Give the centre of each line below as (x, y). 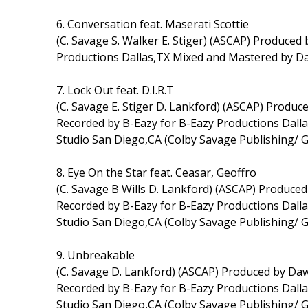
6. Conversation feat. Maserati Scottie (153, 24)
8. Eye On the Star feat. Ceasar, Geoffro (156, 172)
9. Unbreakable (96, 255)
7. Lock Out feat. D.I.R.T (115, 90)
